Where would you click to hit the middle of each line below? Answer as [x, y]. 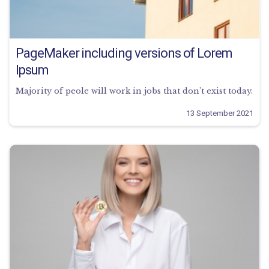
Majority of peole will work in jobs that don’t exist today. [134, 91]
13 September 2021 [220, 113]
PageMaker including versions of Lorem [124, 53]
